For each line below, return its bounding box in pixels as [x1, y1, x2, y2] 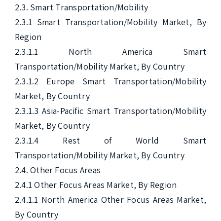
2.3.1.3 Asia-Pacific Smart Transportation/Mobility [15, 105, 206, 116]
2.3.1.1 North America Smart [15, 46, 206, 57]
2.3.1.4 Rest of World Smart [15, 135, 206, 146]
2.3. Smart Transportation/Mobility [15, 1, 148, 13]
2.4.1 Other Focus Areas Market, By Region [15, 179, 177, 190]
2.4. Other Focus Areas [15, 164, 101, 176]
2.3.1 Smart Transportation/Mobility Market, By [15, 16, 206, 28]
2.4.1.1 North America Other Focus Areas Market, [15, 194, 206, 205]
